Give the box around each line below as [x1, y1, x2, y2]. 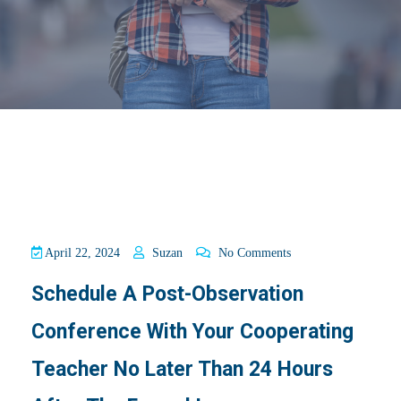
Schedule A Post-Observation [31, 281, 303, 306]
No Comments [215, 245, 291, 260]
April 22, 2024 [42, 245, 120, 260]
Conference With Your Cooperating [31, 319, 354, 344]
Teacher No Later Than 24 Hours [31, 356, 333, 381]
